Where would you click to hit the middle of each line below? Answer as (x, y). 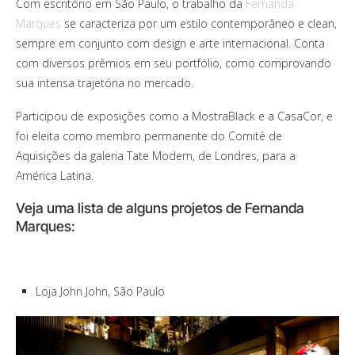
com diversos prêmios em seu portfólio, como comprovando (174, 63)
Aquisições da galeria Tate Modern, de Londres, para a (156, 155)
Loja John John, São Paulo (100, 291)
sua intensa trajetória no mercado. (105, 82)
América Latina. (55, 175)
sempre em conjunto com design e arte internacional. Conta (170, 43)
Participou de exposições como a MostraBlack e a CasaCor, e (174, 116)
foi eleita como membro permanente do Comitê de (149, 136)
